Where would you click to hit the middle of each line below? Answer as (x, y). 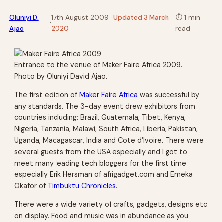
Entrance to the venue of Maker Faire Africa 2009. (99, 65)
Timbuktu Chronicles (82, 186)
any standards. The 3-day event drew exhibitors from (105, 106)
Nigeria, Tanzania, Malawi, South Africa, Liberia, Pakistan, (106, 129)
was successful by (169, 94)
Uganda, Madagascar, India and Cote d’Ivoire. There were (109, 140)
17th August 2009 (80, 17)
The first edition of (47, 94)
